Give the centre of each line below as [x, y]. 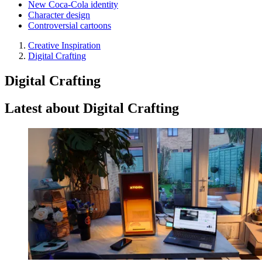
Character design [59, 15]
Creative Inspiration [64, 45]
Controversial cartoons [70, 25]
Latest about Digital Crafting [92, 108]
